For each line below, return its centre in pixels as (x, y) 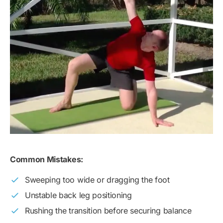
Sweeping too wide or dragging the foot (97, 180)
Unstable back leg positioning (78, 195)
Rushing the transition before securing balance (108, 211)
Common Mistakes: (47, 160)
